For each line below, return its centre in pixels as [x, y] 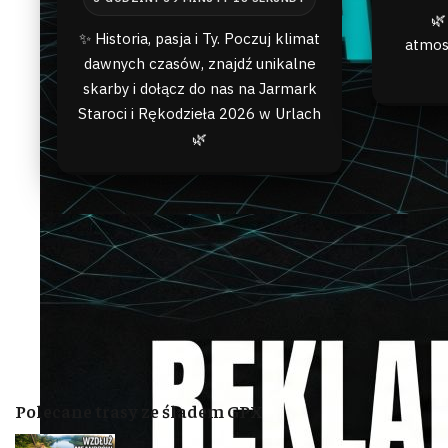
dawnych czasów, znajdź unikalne [199, 63]
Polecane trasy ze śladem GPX [138, 410]
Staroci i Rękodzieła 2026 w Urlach [199, 113]
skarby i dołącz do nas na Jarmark [199, 88]
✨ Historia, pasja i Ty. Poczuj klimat [199, 38]
